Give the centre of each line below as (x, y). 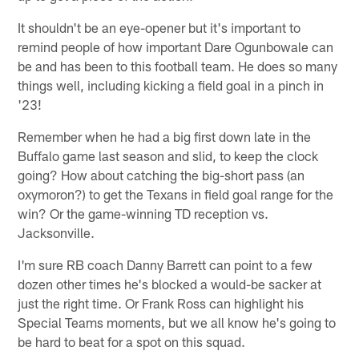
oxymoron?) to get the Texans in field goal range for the (176, 194)
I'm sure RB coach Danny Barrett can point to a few (165, 264)
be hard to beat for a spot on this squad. (132, 341)
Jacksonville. (56, 232)
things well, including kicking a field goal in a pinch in (171, 85)
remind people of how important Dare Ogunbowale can (176, 46)
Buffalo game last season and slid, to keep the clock (168, 155)
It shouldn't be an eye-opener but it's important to (159, 27)
